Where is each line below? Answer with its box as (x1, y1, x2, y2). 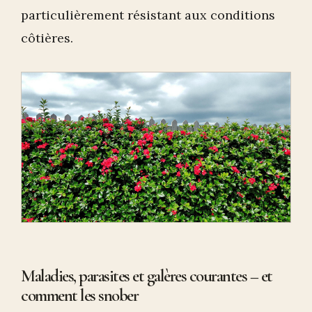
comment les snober (21, 285, 138, 306)
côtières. (21, 29, 73, 46)
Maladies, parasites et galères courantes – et (21, 265, 272, 287)
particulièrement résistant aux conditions (21, 6, 275, 23)
